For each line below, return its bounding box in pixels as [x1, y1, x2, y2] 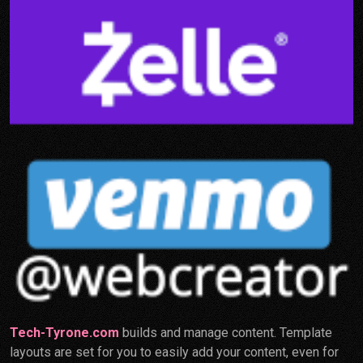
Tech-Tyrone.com [10, 324, 119, 340]
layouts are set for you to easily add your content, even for [10, 344, 339, 360]
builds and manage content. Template [119, 324, 332, 340]
